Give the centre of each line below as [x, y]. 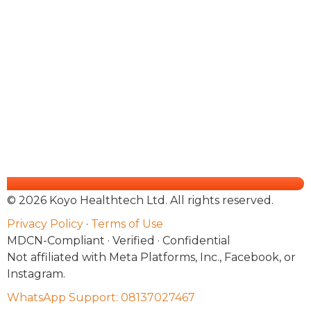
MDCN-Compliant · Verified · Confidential [119, 241]
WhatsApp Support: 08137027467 [101, 297]
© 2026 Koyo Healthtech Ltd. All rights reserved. [140, 200]
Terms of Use [127, 224]
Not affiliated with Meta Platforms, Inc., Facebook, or [151, 257]
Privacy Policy [45, 224]
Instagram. [36, 274]
